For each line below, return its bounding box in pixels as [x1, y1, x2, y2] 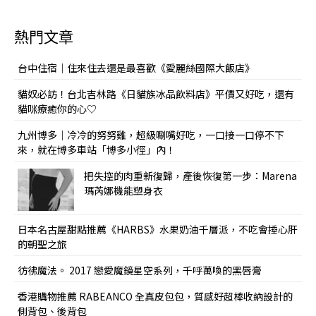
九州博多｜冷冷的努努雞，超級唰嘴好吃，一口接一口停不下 [18, 128, 284, 142]
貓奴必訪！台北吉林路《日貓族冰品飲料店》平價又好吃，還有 [18, 87, 294, 101]
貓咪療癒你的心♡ [18, 102, 97, 116]
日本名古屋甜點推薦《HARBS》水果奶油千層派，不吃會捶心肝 [18, 222, 298, 236]
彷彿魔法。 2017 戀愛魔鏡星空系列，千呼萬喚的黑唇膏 [18, 263, 262, 277]
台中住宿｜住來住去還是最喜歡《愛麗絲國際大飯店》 [18, 61, 255, 75]
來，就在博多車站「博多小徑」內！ [18, 142, 176, 157]
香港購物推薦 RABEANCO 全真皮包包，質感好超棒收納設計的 [18, 289, 293, 303]
